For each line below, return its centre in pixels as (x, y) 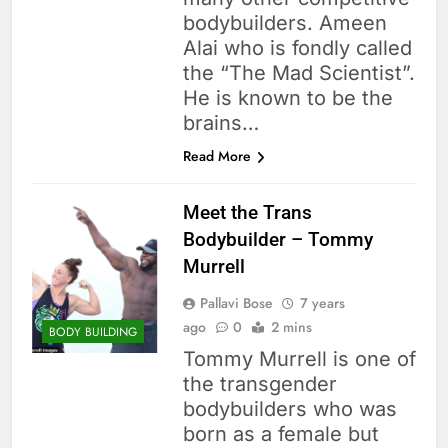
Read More (216, 156)
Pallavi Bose (236, 303)
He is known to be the (287, 98)
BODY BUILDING (93, 331)
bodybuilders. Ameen (284, 23)
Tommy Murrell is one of (299, 359)
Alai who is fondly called (297, 48)
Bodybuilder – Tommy (277, 240)
